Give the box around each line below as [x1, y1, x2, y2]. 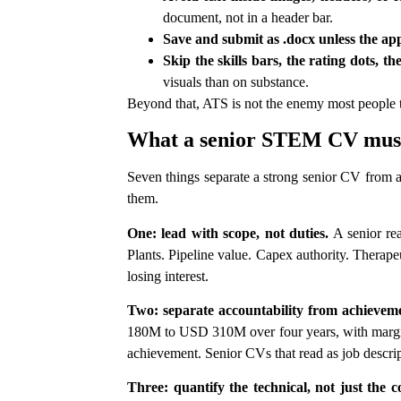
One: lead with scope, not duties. [127, 225, 329, 241]
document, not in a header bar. [163, 9, 333, 25]
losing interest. [127, 268, 209, 284]
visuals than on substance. [163, 73, 309, 90]
